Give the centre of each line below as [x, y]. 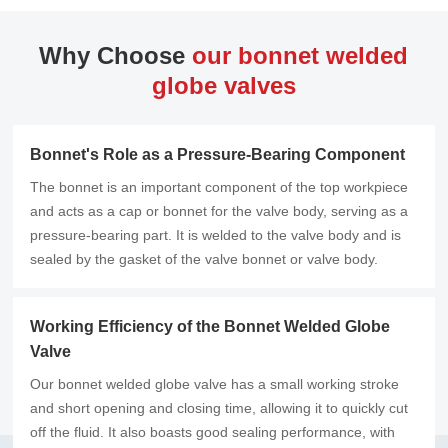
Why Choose [116, 55]
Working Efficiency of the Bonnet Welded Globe [210, 327]
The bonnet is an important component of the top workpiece [219, 187]
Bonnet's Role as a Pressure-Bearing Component [218, 155]
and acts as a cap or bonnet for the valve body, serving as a [219, 211]
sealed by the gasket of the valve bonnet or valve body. [204, 259]
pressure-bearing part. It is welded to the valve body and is [216, 235]
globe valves [223, 85]
